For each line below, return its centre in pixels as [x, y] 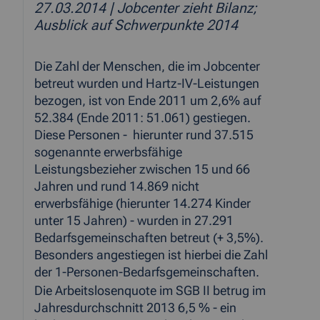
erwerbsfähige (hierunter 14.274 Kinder [142, 204]
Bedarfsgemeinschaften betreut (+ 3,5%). [149, 238]
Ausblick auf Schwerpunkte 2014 [136, 25]
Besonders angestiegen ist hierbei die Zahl [151, 255]
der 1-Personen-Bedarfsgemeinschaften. [147, 272]
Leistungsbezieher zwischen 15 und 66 [142, 170]
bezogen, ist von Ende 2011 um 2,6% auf [147, 101]
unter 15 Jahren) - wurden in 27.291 [134, 221]
